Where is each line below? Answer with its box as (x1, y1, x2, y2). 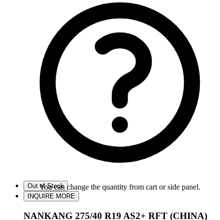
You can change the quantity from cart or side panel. (39, 183, 200, 191)
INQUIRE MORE (27, 192, 75, 200)
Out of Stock (27, 182, 64, 190)
